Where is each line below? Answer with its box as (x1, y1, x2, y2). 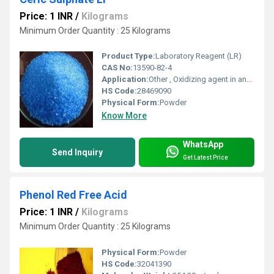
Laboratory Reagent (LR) (155, 51, 242, 61)
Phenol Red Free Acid (20, 188, 127, 202)
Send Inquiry (52, 147, 103, 158)
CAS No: (102, 63, 133, 73)
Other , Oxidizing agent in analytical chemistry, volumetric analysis (149, 75, 246, 84)
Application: (102, 75, 149, 84)
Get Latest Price (183, 154, 228, 161)
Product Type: (102, 51, 155, 61)
